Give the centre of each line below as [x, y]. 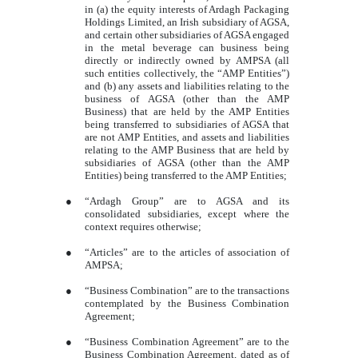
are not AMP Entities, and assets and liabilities [187, 137]
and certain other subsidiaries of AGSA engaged [187, 34]
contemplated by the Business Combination [187, 303]
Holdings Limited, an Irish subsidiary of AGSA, [187, 22]
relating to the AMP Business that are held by [187, 149]
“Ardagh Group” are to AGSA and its [187, 201]
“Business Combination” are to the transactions [187, 290]
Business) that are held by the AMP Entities [187, 111]
